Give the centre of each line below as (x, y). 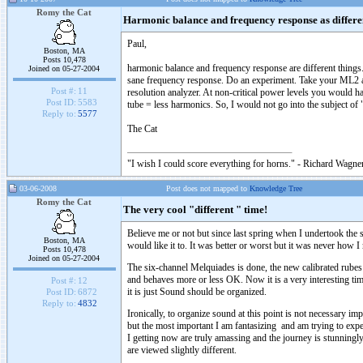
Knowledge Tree (276, 188)
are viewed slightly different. (182, 350)
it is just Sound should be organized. (197, 292)
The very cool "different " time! (195, 210)
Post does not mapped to (208, 188)
